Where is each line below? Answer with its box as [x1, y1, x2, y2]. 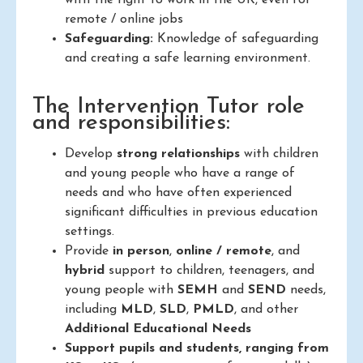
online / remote [176, 245, 271, 258]
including [65, 303, 121, 317]
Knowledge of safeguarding [153, 32, 318, 46]
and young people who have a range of [65, 167, 295, 181]
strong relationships [117, 147, 240, 161]
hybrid [65, 264, 105, 278]
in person [113, 245, 169, 258]
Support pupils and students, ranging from [65, 342, 329, 356]
